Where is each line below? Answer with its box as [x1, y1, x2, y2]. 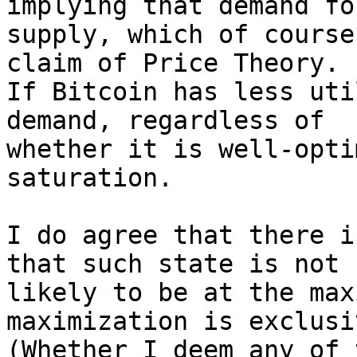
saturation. [6, 163, 173, 192]
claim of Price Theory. [6, 49, 339, 77]
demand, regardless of [6, 106, 324, 135]
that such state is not [6, 249, 339, 278]
